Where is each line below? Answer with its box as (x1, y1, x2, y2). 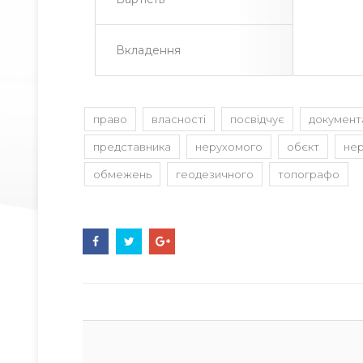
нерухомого (195, 140, 263, 153)
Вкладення (116, 43, 181, 58)
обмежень (93, 168, 152, 181)
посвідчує (230, 113, 284, 126)
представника (93, 140, 171, 153)
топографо (278, 168, 340, 181)
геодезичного (176, 168, 254, 181)
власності (152, 113, 206, 126)
